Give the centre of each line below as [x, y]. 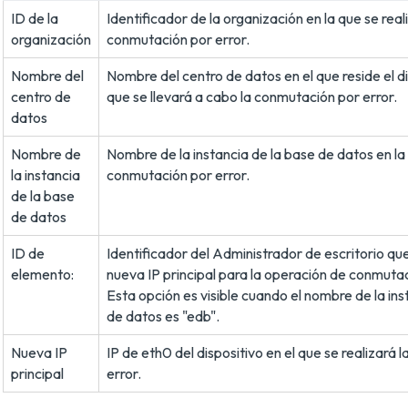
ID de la [35, 18]
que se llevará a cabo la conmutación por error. [252, 97]
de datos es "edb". [163, 316]
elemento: [42, 274]
